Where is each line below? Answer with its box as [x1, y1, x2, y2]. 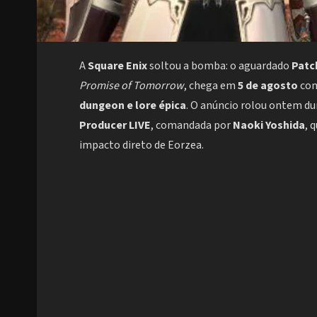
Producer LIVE [79, 117, 151, 134]
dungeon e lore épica [79, 98, 186, 114]
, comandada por [151, 117, 233, 134]
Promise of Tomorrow [79, 78, 184, 94]
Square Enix [88, 58, 147, 74]
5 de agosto [238, 78, 298, 94]
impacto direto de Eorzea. [79, 137, 204, 154]
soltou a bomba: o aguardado [147, 58, 292, 74]
